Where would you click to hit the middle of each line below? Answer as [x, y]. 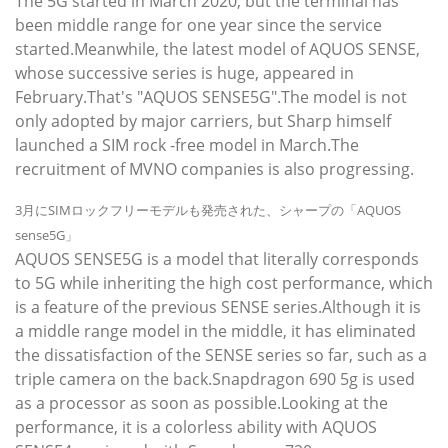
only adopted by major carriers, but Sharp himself [203, 121]
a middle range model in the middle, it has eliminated [215, 331]
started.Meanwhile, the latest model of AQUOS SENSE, [217, 49]
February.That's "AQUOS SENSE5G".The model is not [211, 97]
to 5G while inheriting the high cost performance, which [224, 283]
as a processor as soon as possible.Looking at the [201, 403]
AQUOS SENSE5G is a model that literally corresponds [217, 259]
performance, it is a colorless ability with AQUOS [196, 427]
